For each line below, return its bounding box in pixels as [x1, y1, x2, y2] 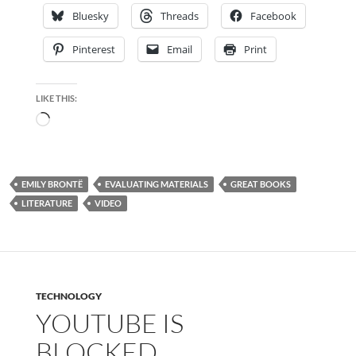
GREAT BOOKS [230, 179, 291, 190]
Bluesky [72, 9, 109, 24]
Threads [160, 9, 199, 24]
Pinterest [72, 42, 115, 57]
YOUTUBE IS [35, 307, 184, 340]
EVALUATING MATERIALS [105, 179, 208, 190]
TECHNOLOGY [35, 290, 102, 303]
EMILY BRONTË [21, 179, 83, 190]
